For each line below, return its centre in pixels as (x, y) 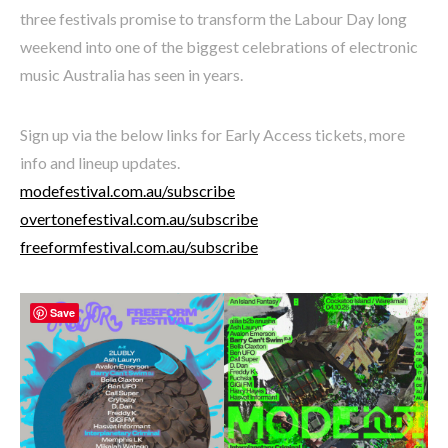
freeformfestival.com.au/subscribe (139, 246)
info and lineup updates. (100, 162)
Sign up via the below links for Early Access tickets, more (212, 134)
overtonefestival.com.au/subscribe (139, 218)
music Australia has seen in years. (131, 74)
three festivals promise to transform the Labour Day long (213, 18)
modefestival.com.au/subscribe (127, 190)
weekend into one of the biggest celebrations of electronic (219, 46)
